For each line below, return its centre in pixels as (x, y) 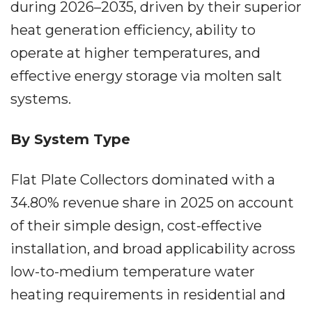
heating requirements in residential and (148, 295)
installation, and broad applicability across (153, 249)
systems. (41, 99)
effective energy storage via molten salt (146, 76)
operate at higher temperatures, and (135, 53)
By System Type (70, 139)
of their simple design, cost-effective (136, 226)
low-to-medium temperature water (133, 272)
